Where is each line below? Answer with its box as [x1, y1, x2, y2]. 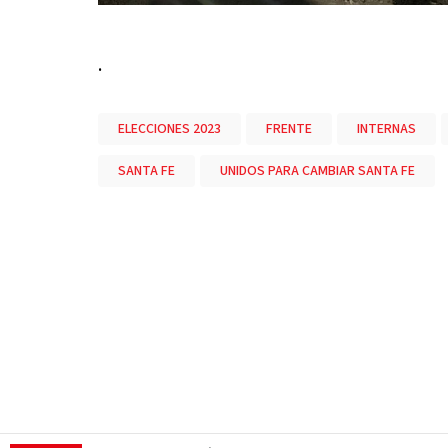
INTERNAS [356, 119, 416, 139]
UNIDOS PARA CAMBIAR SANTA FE [219, 161, 415, 181]
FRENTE [265, 119, 312, 139]
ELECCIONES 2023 [117, 119, 221, 139]
